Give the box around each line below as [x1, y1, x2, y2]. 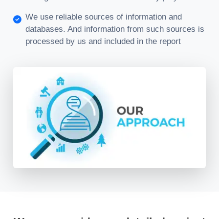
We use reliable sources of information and [25, 12, 182, 22]
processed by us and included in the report [25, 37, 181, 46]
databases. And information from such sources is [25, 24, 204, 34]
